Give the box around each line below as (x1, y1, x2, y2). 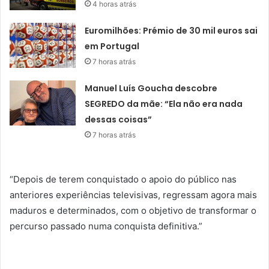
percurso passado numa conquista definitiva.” (10, 220, 202, 232)
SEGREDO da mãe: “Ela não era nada (85, 98, 243, 110)
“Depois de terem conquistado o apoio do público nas (10, 174, 237, 186)
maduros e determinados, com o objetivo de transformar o (10, 205, 256, 217)
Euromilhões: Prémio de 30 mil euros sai (85, 25, 258, 37)
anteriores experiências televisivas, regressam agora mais (10, 189, 257, 201)
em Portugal (85, 40, 140, 53)
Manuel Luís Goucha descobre (85, 82, 218, 95)
